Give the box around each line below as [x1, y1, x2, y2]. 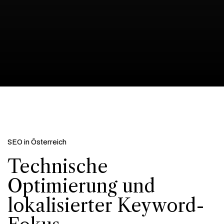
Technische [7, 155, 108, 177]
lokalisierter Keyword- [7, 194, 204, 216]
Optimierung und [7, 174, 155, 197]
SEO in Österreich [7, 136, 66, 146]
